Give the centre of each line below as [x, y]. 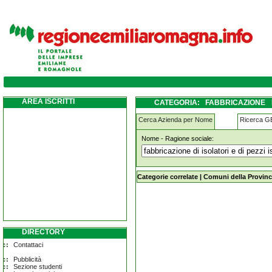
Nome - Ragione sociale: [178, 138]
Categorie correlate [168, 177]
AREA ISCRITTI [48, 101]
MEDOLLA [172, 114]
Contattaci [28, 245]
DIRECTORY [43, 232]
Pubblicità [27, 259]
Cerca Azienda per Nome [175, 120]
